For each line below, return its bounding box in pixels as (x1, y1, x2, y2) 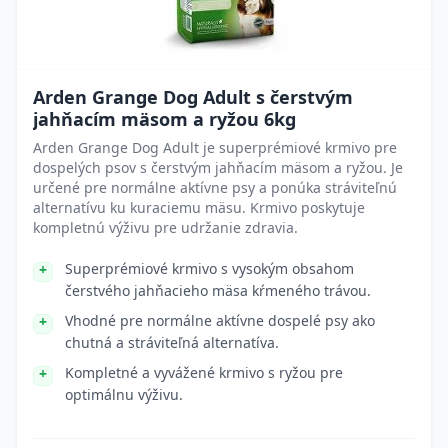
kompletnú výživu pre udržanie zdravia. (33, 218, 298, 237)
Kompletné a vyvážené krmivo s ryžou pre (65, 363, 343, 382)
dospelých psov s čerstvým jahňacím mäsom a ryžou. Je (33, 158, 403, 177)
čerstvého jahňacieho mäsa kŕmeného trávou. (65, 281, 371, 300)
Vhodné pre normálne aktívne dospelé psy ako (65, 311, 375, 330)
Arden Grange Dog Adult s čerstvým (33, 85, 353, 109)
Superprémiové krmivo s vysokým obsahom (65, 259, 354, 278)
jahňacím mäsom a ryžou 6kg (33, 107, 296, 131)
